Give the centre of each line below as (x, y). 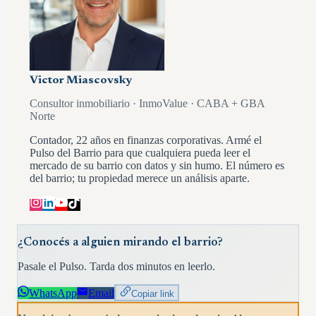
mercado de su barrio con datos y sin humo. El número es (157, 165)
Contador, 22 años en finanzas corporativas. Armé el (146, 140)
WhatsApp (53, 293)
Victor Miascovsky (81, 80)
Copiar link (152, 294)
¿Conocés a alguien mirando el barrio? (120, 243)
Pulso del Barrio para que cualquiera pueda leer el (140, 152)
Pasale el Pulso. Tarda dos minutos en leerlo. (116, 266)
